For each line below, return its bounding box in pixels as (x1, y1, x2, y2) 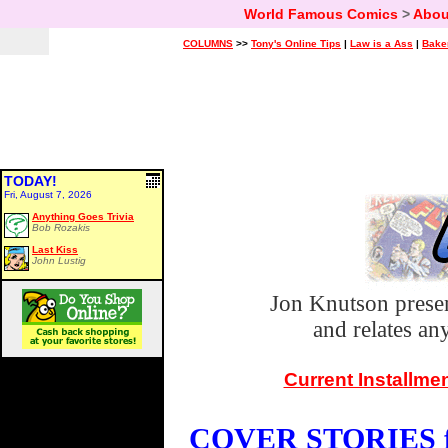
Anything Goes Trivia (32, 211, 134, 222)
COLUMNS (183, 38, 233, 49)
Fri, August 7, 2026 (4, 189, 92, 200)
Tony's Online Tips (251, 38, 341, 49)
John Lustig (32, 255, 86, 266)
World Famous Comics (243, 6, 398, 22)
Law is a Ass (350, 38, 413, 49)
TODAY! (4, 173, 57, 189)
